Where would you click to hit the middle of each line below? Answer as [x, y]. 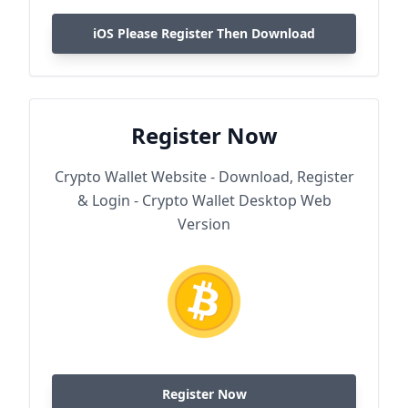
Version [204, 224]
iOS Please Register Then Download [204, 33]
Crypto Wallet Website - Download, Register [204, 177]
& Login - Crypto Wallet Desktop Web [204, 200]
